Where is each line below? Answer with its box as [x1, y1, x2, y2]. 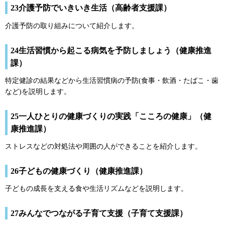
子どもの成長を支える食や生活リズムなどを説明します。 [5, 185, 188, 193]
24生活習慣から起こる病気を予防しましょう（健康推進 [11, 46, 211, 55]
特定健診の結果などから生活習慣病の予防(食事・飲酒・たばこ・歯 [5, 77, 218, 85]
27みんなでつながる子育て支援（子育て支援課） [11, 208, 187, 217]
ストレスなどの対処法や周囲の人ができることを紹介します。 [5, 143, 202, 151]
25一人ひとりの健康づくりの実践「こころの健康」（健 [11, 111, 211, 121]
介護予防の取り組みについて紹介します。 [5, 22, 139, 30]
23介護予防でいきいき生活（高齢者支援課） [11, 4, 171, 13]
